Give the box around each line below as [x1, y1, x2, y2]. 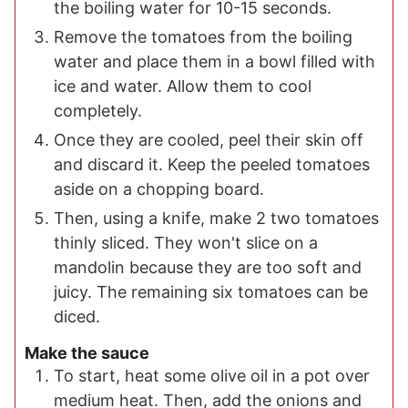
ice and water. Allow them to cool [53, 76, 311, 97]
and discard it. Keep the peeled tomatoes [53, 155, 370, 175]
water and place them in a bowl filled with [53, 52, 375, 72]
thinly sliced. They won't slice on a [53, 233, 318, 253]
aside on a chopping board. [53, 179, 264, 199]
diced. [53, 307, 100, 327]
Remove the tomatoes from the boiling [53, 27, 352, 47]
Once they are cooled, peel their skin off [53, 130, 363, 150]
